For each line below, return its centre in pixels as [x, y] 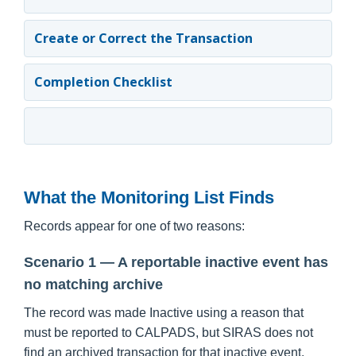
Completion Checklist [103, 82]
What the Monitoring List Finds [149, 197]
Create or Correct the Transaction [143, 38]
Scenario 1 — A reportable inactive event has [176, 262]
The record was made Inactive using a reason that [164, 313]
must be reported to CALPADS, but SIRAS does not [168, 333]
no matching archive [93, 284]
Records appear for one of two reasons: [134, 226]
